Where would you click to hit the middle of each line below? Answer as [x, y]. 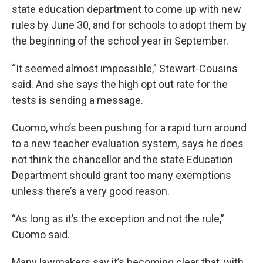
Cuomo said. [41, 235]
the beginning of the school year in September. [120, 41]
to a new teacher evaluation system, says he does [128, 144]
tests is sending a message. [77, 100]
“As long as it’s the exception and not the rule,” [118, 219]
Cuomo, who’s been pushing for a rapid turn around [129, 128]
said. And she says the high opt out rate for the [120, 85]
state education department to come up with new [127, 9]
